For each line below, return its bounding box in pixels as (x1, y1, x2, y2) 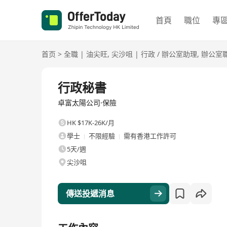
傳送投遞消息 (66, 188, 115, 199)
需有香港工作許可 (124, 131, 176, 140)
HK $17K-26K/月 (67, 118, 115, 127)
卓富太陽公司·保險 (58, 98, 117, 107)
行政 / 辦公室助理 (141, 49, 197, 59)
